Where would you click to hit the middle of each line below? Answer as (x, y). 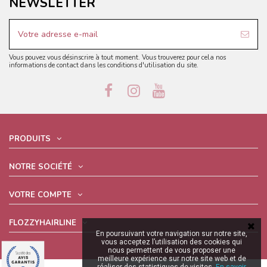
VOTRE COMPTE (40, 195)
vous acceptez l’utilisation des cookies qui (172, 242)
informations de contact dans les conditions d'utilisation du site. (104, 65)
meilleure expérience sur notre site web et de (172, 259)
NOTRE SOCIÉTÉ (41, 167)
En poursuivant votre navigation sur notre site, (172, 234)
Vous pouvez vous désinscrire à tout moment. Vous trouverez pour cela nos (117, 57)
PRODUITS (30, 139)
